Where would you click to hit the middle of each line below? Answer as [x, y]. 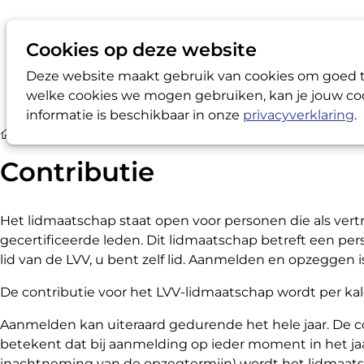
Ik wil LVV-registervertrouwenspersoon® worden [162, 134]
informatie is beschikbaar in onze [134, 115]
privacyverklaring [299, 115]
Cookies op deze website [141, 50]
